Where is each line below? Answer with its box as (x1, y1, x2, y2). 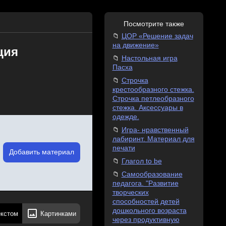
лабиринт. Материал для (112, 135, 195, 143)
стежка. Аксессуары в (112, 104, 183, 111)
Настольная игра (121, 54, 178, 62)
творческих (112, 189, 149, 196)
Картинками (40, 209, 76, 217)
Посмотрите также (123, 20, 184, 28)
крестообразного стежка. (112, 86, 194, 93)
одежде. (112, 113, 139, 121)
